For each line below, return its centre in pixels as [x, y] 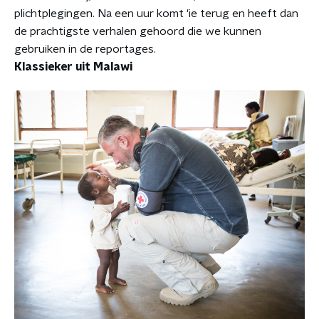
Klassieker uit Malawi [73, 67]
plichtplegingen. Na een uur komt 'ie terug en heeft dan [156, 13]
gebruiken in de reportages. [85, 49]
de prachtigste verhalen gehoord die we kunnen [138, 31]
